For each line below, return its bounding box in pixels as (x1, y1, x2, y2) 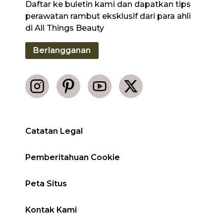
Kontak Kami (25, 205, 77, 215)
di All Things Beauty (25, 23, 105, 33)
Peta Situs (25, 179, 67, 189)
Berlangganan (33, 46, 91, 55)
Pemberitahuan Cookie (25, 153, 120, 163)
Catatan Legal (25, 126, 83, 136)
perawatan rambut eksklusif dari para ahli (25, 11, 191, 21)
